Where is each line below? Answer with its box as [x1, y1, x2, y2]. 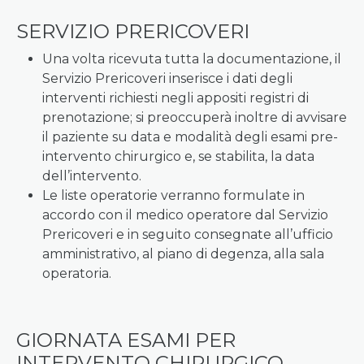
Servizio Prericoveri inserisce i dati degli [42, 71, 292, 86]
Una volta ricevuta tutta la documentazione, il [42, 51, 341, 67]
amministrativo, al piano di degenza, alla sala [42, 246, 324, 262]
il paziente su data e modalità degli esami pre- [42, 129, 338, 145]
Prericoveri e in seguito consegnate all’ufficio [42, 227, 333, 242]
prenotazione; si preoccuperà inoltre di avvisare [42, 110, 347, 125]
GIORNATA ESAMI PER [16, 328, 236, 352]
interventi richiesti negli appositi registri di [42, 90, 309, 106]
